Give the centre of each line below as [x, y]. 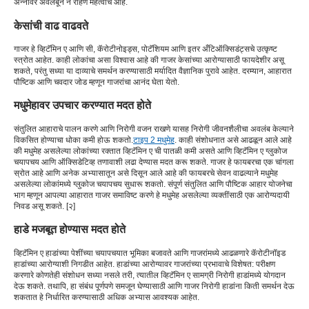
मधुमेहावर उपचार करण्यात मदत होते [82, 105]
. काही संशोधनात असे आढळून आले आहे [233, 140]
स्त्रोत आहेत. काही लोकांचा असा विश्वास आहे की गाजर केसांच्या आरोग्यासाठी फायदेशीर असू [149, 60]
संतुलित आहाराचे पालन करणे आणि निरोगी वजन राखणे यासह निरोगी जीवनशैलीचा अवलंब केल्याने [154, 129]
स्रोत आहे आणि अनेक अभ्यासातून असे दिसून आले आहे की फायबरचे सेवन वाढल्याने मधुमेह [146, 173]
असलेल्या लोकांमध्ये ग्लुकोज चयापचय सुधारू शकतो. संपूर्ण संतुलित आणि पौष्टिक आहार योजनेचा [153, 184]
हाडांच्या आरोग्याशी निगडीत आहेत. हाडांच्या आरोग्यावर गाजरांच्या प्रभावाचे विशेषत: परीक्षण [144, 264]
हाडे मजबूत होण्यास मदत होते [70, 229]
